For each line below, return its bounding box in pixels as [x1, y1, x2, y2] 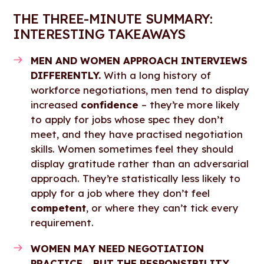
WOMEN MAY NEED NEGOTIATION [31, 242, 204, 255]
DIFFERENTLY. [31, 69, 104, 82]
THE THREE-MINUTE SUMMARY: [13, 11, 213, 28]
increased [31, 98, 81, 111]
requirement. [31, 216, 94, 229]
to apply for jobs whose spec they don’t [31, 113, 225, 126]
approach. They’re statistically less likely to [31, 172, 241, 185]
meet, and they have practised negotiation [31, 128, 243, 141]
